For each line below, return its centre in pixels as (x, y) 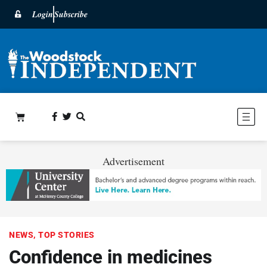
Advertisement (133, 161)
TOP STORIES (66, 235)
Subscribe (71, 14)
